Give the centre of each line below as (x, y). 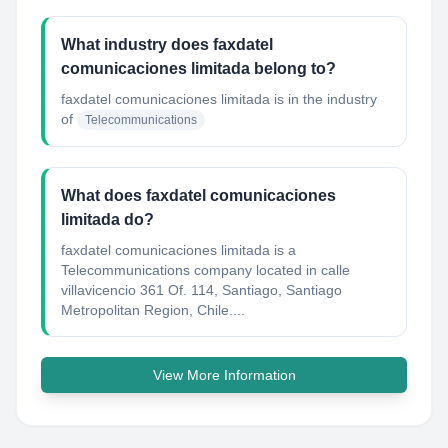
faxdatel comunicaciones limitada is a (178, 250)
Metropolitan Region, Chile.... (153, 310)
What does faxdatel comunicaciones (198, 195)
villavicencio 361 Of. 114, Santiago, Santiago (201, 290)
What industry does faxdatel (167, 44)
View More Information (224, 375)
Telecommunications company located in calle (205, 270)
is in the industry (323, 99)
